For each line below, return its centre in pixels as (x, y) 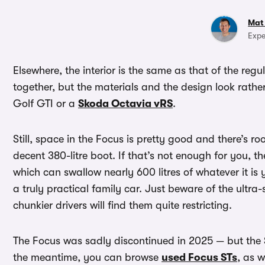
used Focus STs (199, 258)
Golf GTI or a (46, 104)
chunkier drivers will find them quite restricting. (122, 206)
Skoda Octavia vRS (125, 104)
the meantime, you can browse (87, 258)
